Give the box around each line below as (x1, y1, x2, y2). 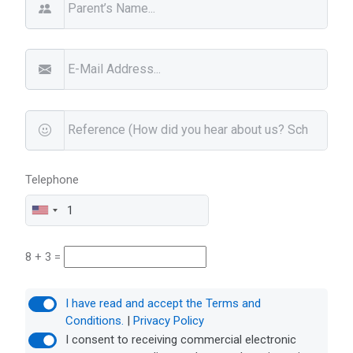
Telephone (25, 172, 80, 187)
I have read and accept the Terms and (65, 295, 261, 310)
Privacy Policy (132, 313, 204, 328)
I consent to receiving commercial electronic (65, 332, 296, 347)
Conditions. (65, 313, 127, 328)
